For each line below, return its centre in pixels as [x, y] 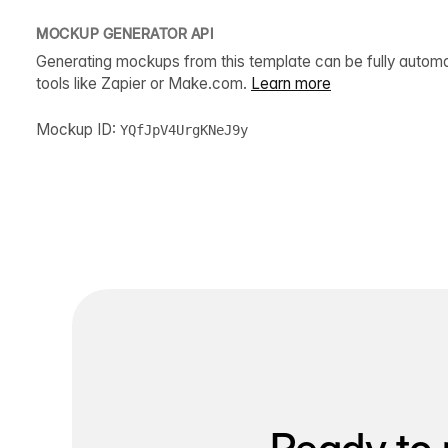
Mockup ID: [78, 129]
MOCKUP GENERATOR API [124, 33]
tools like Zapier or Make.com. [143, 83]
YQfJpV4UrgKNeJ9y [184, 129]
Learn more [291, 83]
